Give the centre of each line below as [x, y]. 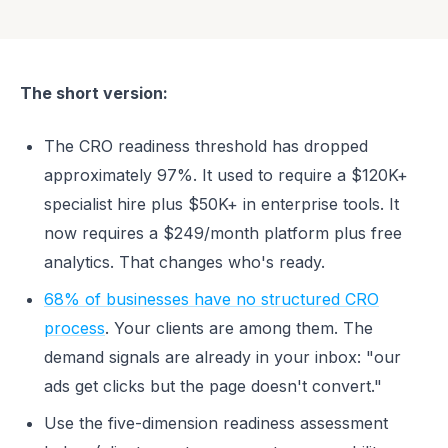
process [74, 328]
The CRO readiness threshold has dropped [206, 146]
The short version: [94, 93]
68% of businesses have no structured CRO [211, 299]
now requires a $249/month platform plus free [223, 233]
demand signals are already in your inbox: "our [222, 357]
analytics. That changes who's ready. [184, 262]
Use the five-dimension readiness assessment [216, 423]
